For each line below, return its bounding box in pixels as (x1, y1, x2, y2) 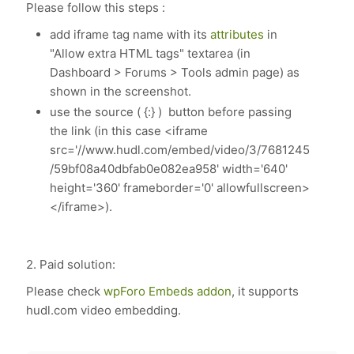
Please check (26, 284, 104, 299)
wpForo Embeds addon (104, 284, 232, 299)
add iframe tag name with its (50, 27, 211, 42)
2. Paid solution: (26, 257, 116, 272)
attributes (210, 27, 268, 42)
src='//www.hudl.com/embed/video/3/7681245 (50, 142, 311, 157)
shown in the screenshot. (50, 84, 192, 99)
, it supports (232, 284, 299, 299)
